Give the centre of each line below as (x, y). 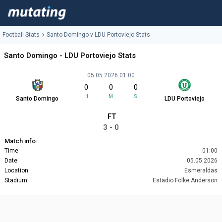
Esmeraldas (201, 171)
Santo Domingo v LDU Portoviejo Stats (98, 35)
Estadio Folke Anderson (185, 181)
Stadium (16, 181)
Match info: (21, 141)
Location (16, 171)
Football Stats (21, 35)
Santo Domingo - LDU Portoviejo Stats (70, 56)
